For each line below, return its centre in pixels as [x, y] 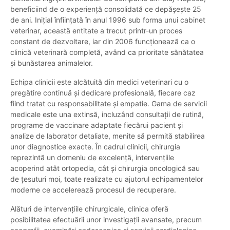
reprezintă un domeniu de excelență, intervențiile [92, 158]
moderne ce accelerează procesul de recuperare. [93, 190]
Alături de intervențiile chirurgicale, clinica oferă [89, 209]
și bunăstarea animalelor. [52, 63]
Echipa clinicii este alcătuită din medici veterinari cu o [99, 82]
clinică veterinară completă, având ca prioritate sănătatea [107, 52]
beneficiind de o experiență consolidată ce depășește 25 [106, 9]
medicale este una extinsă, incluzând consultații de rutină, [107, 114]
